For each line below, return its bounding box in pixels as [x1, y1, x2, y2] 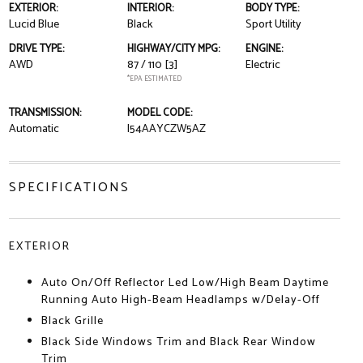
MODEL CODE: [126, 105, 192, 122]
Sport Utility [246, 15, 302, 34]
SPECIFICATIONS [8, 177, 130, 199]
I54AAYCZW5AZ [126, 120, 206, 139]
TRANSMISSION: [8, 105, 81, 122]
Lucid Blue [8, 15, 59, 34]
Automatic [8, 120, 59, 139]
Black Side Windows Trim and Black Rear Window [41, 333, 316, 352]
